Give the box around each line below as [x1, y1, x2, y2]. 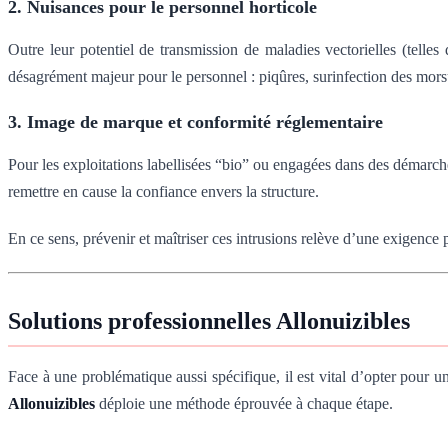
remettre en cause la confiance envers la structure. [8, 183, 319, 201]
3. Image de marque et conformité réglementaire [8, 112, 383, 133]
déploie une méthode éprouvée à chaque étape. [95, 395, 393, 413]
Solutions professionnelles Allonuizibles [8, 308, 410, 335]
